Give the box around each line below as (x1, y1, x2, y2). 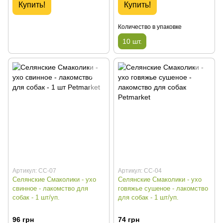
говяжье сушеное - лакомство (118, 185, 208, 193)
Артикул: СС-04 (118, 167, 162, 175)
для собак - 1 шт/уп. (118, 194, 179, 202)
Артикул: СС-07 (12, 167, 56, 175)
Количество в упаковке (118, 23, 182, 31)
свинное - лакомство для (12, 185, 88, 193)
